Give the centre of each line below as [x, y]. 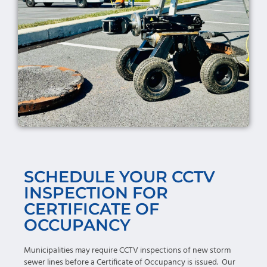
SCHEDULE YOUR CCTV [119, 176]
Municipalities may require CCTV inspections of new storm [127, 250]
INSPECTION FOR [96, 193]
